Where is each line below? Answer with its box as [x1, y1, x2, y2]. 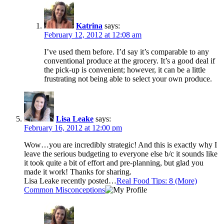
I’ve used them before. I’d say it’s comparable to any [44, 47, 209, 56]
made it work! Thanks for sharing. [24, 167, 131, 176]
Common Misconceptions [24, 185, 105, 194]
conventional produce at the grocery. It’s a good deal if [44, 56, 215, 65]
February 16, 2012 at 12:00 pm [24, 123, 122, 132]
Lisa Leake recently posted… [24, 176, 116, 185]
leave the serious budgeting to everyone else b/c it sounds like [24, 149, 217, 158]
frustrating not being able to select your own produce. [44, 74, 212, 83]
